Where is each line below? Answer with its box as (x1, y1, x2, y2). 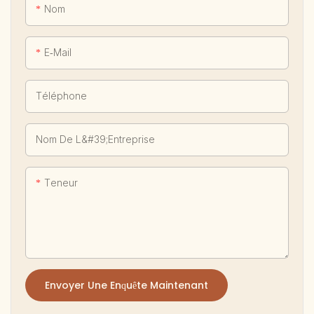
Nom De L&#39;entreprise (36, 133, 155, 146)
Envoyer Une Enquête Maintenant (45, 278, 208, 293)
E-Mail (44, 46, 71, 59)
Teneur (44, 177, 78, 189)
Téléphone (36, 90, 87, 102)
